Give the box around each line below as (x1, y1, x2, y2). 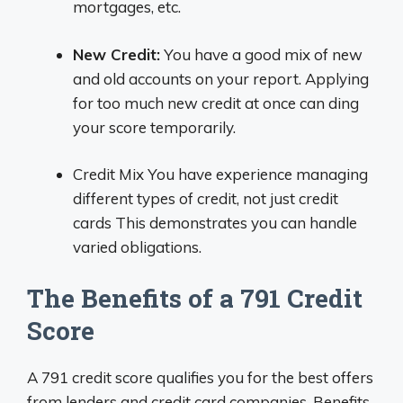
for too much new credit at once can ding (73, 93, 359, 112)
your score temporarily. (73, 117, 236, 137)
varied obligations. (73, 237, 201, 256)
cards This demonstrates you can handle (73, 213, 357, 232)
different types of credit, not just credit (73, 189, 338, 208)
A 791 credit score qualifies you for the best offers (27, 367, 373, 387)
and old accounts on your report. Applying (73, 68, 369, 88)
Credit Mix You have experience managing (73, 165, 368, 184)
